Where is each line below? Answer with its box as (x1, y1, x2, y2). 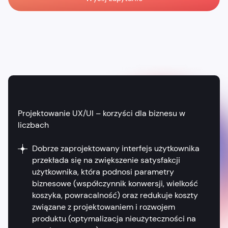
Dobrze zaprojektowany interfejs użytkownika (32, 143, 199, 154)
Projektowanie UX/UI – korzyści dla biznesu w (18, 107, 186, 119)
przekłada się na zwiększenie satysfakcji (32, 155, 180, 166)
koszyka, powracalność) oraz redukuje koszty (32, 190, 198, 201)
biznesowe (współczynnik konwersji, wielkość (32, 178, 198, 189)
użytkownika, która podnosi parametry (32, 166, 174, 178)
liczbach (18, 119, 49, 130)
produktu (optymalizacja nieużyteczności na (32, 213, 196, 224)
